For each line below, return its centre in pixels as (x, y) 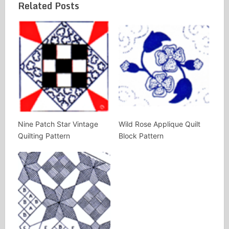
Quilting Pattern (44, 135)
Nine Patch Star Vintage (58, 124)
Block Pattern (141, 135)
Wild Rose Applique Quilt (159, 124)
